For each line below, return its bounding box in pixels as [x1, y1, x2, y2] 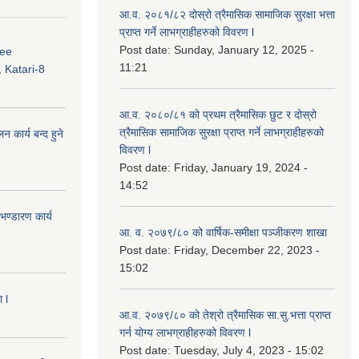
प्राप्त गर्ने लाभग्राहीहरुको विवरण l [119, 25, 254, 38]
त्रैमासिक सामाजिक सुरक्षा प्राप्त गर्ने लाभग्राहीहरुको [119, 125, 324, 139]
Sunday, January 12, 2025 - [174, 42, 314, 56]
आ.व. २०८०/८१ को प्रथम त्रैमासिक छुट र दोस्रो [119, 107, 317, 121]
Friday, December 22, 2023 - [174, 243, 320, 256]
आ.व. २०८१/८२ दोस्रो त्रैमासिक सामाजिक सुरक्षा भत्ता [119, 7, 335, 21]
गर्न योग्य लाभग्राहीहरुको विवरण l [119, 325, 251, 339]
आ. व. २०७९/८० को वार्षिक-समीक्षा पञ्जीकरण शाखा [119, 225, 327, 239]
